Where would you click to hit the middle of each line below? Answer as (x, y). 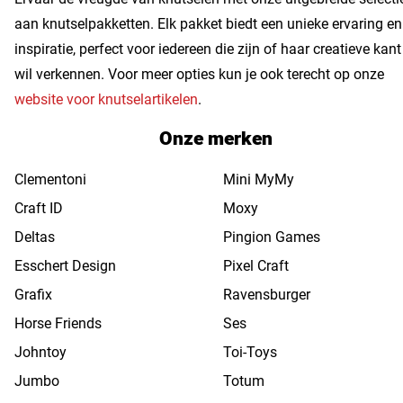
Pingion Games (272, 237)
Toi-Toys (250, 353)
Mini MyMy (259, 180)
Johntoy (40, 353)
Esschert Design (65, 266)
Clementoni (50, 180)
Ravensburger (267, 295)
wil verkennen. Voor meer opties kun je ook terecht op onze (199, 75)
